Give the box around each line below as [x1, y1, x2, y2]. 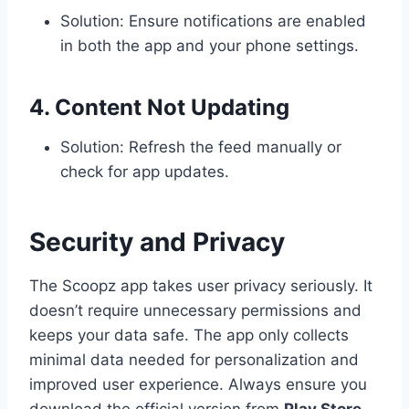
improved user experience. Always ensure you [29, 375, 367, 394]
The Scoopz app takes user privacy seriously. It [29, 277, 372, 296]
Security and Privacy [29, 226, 285, 258]
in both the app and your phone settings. [60, 37, 359, 56]
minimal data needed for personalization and [29, 351, 359, 370]
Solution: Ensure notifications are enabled [60, 12, 366, 31]
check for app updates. [60, 163, 229, 182]
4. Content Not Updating [29, 94, 289, 121]
